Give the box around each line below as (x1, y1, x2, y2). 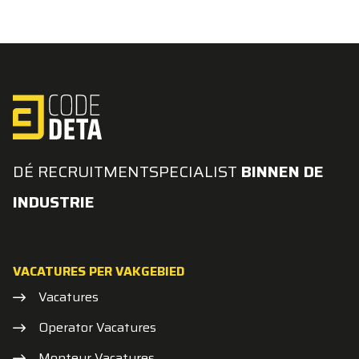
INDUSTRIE (13, 189, 95, 215)
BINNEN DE (241, 159, 324, 184)
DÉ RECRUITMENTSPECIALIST (13, 159, 241, 184)
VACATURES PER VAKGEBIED (13, 261, 185, 281)
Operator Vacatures (38, 317, 156, 337)
